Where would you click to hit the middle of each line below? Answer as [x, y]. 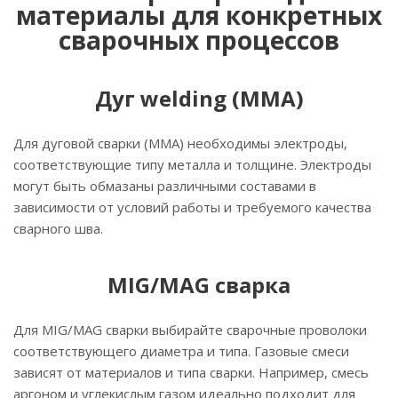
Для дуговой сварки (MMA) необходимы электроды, [180, 143]
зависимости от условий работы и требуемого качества [192, 207]
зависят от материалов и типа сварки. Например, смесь [191, 373]
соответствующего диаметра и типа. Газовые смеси [181, 351]
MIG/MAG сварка [199, 285]
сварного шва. [58, 229]
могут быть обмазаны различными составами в [165, 186]
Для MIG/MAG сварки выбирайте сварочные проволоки [190, 330]
